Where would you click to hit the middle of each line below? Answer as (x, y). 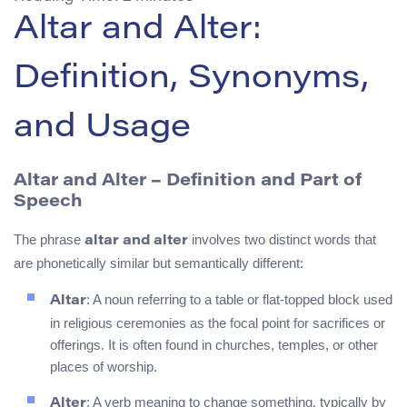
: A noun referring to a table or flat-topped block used (239, 300)
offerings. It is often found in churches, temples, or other (214, 345)
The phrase (49, 240)
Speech (48, 202)
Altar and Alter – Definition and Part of (188, 181)
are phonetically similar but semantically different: (159, 263)
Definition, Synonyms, (191, 79)
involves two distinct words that (282, 240)
